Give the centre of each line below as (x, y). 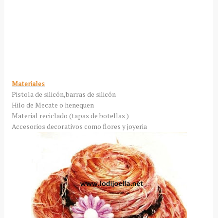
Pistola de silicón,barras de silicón (64, 94)
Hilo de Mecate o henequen (53, 105)
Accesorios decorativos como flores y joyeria (79, 126)
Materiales (28, 83)
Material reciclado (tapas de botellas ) (70, 115)
